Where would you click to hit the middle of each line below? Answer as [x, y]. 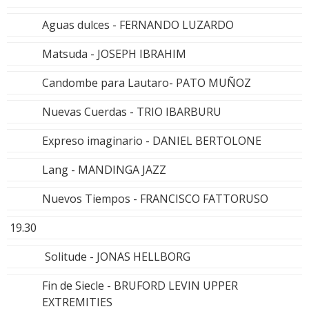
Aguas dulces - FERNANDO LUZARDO [138, 24]
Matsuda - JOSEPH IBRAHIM [114, 53]
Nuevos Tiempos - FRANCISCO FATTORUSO [155, 198]
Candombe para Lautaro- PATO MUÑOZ [147, 82]
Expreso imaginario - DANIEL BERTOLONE [152, 140]
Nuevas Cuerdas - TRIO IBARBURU [132, 111]
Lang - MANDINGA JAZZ [104, 169]
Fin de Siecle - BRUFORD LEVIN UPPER [140, 285]
